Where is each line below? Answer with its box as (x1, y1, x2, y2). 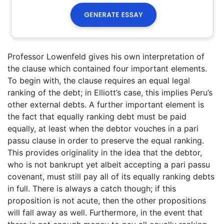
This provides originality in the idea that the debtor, (7, 147, 202, 158)
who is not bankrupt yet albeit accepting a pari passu (7, 159, 210, 170)
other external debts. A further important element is (7, 99, 204, 110)
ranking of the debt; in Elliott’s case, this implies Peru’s (7, 87, 212, 98)
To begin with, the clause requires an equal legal (7, 75, 190, 86)
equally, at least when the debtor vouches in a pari (7, 123, 198, 134)
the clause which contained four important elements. (7, 63, 207, 74)
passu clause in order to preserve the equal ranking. (7, 135, 204, 146)
